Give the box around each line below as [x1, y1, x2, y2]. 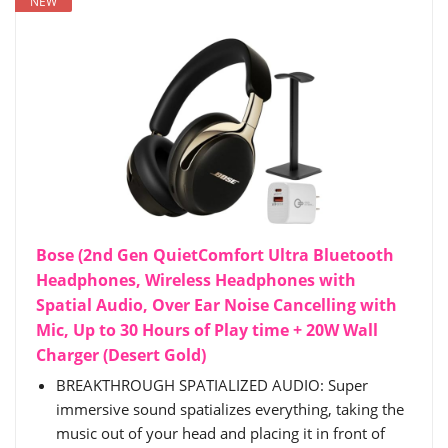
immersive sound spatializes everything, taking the [56, 399, 404, 419]
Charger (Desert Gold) [36, 344, 206, 366]
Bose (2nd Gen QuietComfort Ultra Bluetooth [36, 244, 394, 266]
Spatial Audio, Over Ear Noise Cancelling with [36, 294, 397, 316]
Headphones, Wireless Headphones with [36, 269, 356, 291]
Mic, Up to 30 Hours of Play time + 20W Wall [36, 319, 378, 341]
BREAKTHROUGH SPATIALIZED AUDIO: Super [56, 375, 368, 395]
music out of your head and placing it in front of [56, 423, 385, 443]
